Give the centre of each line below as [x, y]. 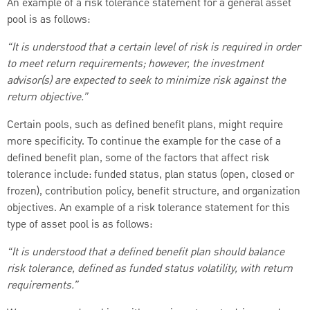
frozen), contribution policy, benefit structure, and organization [154, 191]
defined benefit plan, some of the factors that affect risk [138, 158]
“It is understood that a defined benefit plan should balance [146, 252]
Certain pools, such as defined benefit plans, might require [145, 125]
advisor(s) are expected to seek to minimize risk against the [146, 81]
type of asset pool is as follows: [80, 225]
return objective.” [47, 97]
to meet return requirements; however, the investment [135, 64]
